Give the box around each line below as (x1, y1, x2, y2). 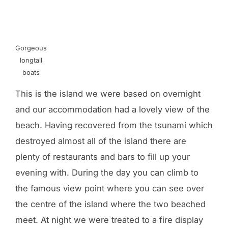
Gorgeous (15, 44, 47, 52)
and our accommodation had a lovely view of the (15, 104, 210, 115)
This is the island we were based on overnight (15, 89, 201, 99)
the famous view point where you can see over (15, 183, 204, 194)
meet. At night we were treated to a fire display (15, 215, 203, 225)
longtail (20, 56, 42, 65)
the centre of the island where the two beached (15, 199, 206, 210)
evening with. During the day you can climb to (15, 167, 198, 178)
